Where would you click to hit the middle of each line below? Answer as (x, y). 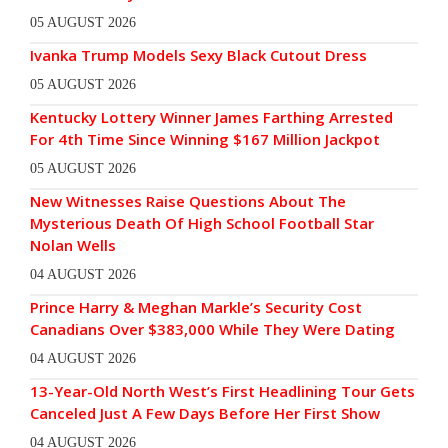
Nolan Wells (73, 245)
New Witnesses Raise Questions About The (188, 201)
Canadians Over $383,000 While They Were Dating (212, 329)
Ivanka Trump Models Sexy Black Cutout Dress (198, 55)
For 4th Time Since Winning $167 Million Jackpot (205, 139)
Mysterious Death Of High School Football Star (202, 223)
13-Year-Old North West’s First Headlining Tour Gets (222, 391)
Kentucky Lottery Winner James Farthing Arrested (211, 117)
